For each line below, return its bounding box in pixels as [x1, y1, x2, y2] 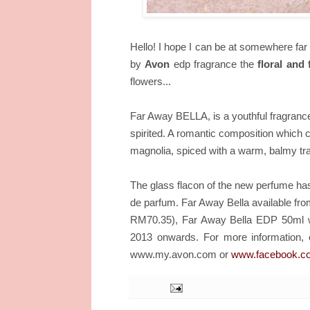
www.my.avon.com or [130, 248, 231, 260]
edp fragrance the [170, 58, 258, 70]
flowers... [130, 75, 171, 87]
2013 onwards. [130, 231, 203, 243]
